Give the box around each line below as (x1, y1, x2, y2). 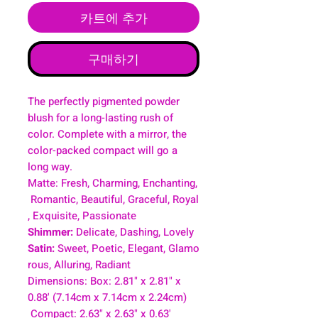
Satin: (28, 240, 57, 256)
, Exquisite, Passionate (28, 207, 136, 224)
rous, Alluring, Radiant (28, 256, 131, 273)
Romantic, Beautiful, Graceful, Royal (28, 191, 199, 207)
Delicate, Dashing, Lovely (76, 224, 194, 240)
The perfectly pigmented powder (28, 93, 180, 109)
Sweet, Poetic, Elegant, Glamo (57, 240, 199, 256)
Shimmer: (28, 224, 76, 240)
